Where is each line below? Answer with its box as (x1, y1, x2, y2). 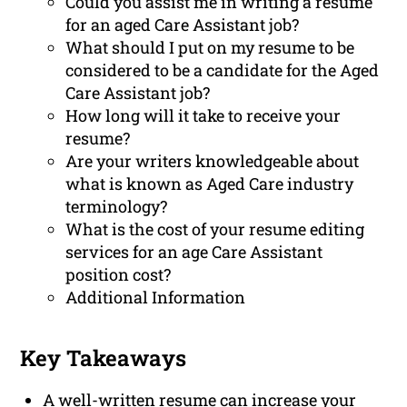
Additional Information (65, 286, 246, 309)
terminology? (65, 195, 168, 218)
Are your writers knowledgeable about (65, 150, 360, 173)
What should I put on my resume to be (65, 36, 355, 59)
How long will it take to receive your (65, 104, 342, 127)
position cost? (65, 263, 172, 286)
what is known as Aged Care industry (65, 173, 354, 195)
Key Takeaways (20, 343, 187, 373)
